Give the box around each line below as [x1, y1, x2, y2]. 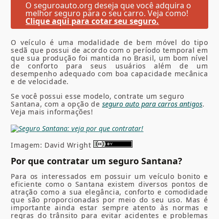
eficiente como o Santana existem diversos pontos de [11, 179, 208, 189]
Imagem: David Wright [11, 140, 94, 150]
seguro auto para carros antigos [102, 99, 202, 109]
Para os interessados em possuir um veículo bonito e [11, 171, 208, 181]
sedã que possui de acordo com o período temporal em [11, 45, 208, 55]
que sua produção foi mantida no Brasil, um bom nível [11, 53, 208, 63]
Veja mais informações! [11, 107, 93, 116]
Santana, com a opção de [11, 99, 102, 109]
